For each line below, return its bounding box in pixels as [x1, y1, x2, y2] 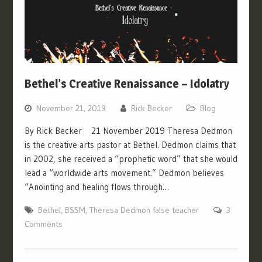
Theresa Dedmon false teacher [89, 205, 199, 216]
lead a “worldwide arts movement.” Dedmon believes [24, 167, 224, 179]
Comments [24, 219, 63, 230]
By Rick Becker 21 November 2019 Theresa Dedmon [24, 125, 232, 137]
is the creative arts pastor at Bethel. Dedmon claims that [24, 139, 236, 151]
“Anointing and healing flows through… [24, 181, 169, 193]
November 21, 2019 [36, 103, 106, 114]
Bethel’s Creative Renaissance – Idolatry [24, 77, 229, 91]
